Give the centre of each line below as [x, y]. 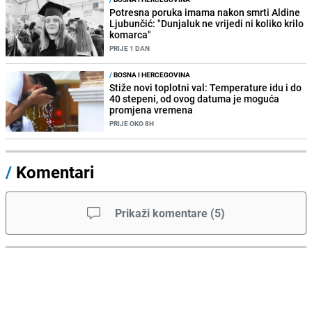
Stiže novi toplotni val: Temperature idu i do [206, 88]
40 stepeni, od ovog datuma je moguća [195, 99]
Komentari [55, 172]
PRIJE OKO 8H [132, 124]
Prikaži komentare [161, 213]
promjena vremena [151, 110]
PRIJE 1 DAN [130, 48]
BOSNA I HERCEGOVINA [151, 75]
